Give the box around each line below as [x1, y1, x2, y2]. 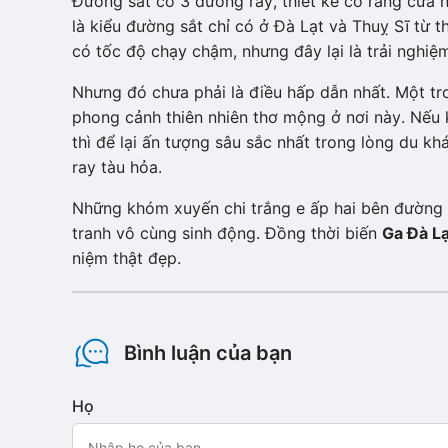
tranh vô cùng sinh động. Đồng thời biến [72, 223, 382, 243]
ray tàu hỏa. [72, 157, 162, 177]
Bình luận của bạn [124, 341, 292, 365]
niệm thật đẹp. [72, 248, 181, 268]
